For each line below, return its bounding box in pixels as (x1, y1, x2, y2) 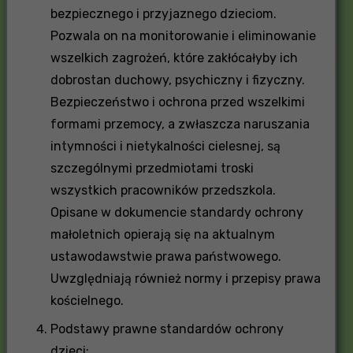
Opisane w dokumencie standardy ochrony (50, 204, 303, 220)
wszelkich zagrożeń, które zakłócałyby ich (50, 50, 298, 65)
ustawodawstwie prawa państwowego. (50, 248, 281, 264)
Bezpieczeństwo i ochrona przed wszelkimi (50, 94, 305, 110)
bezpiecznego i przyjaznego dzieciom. (50, 6, 277, 21)
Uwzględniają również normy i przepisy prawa (50, 270, 321, 286)
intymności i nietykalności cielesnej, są (50, 138, 281, 154)
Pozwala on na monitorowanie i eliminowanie (50, 28, 316, 43)
